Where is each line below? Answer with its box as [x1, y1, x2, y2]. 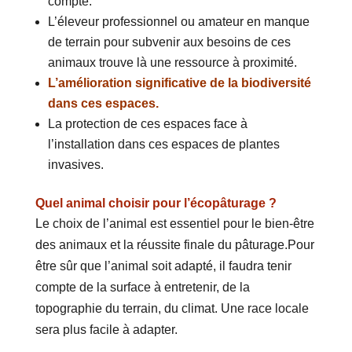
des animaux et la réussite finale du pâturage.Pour [35, 238, 314, 252]
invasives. [47, 158, 104, 172]
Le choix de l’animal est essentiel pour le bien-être [35, 217, 314, 231]
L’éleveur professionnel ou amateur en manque [47, 15, 310, 29]
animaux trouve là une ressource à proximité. [47, 56, 297, 70]
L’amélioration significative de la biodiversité [47, 76, 311, 90]
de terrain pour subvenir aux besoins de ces [47, 35, 291, 49]
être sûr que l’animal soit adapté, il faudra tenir [35, 259, 291, 273]
